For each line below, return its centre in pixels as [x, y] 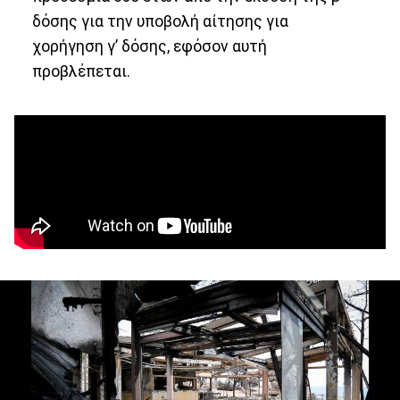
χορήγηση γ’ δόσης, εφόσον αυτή [149, 46]
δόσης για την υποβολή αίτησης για [160, 21]
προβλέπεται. [81, 71]
